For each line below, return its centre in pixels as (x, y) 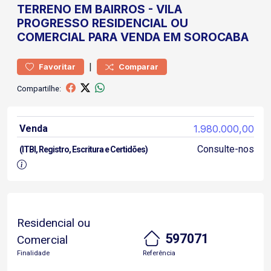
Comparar (139, 67)
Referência (159, 253)
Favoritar (57, 67)
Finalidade (33, 253)
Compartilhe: (39, 88)
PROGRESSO (53, 23)
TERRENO (44, 9)
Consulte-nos (225, 149)
